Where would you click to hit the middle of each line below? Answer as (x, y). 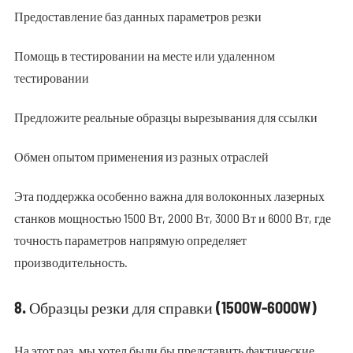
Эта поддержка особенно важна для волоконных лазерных (169, 196)
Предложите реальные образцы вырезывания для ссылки (165, 117)
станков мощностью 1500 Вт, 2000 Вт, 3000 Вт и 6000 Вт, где (172, 218)
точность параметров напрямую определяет (130, 240)
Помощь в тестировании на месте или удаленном (144, 56)
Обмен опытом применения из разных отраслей (141, 156)
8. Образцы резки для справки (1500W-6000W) (165, 307)
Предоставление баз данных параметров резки (137, 16)
